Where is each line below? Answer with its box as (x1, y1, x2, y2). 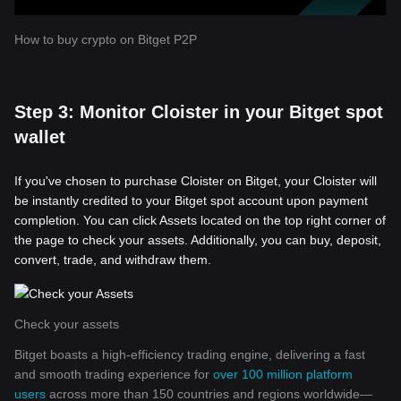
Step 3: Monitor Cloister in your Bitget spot (14, 102, 383, 122)
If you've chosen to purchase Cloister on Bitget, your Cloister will (14, 174, 377, 188)
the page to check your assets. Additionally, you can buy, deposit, (14, 233, 381, 247)
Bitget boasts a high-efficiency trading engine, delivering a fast (14, 347, 365, 362)
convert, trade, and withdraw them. (14, 252, 211, 267)
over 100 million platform (213, 367, 353, 381)
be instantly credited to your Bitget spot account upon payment (14, 193, 368, 208)
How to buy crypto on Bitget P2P (14, 32, 197, 47)
